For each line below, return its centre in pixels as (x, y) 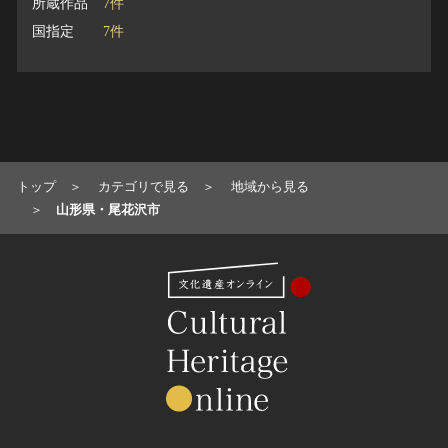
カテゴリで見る (143, 186)
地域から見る (270, 186)
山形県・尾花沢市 (108, 209)
